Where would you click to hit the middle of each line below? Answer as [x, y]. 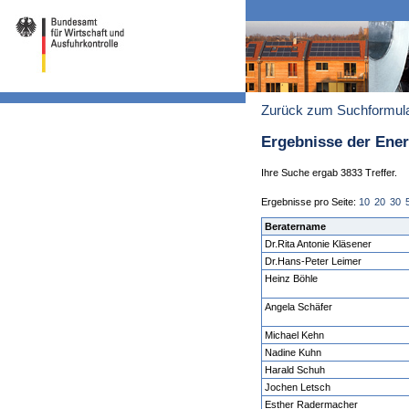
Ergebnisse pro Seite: [309, 202]
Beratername [296, 227]
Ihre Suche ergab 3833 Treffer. [329, 173]
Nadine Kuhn [294, 353]
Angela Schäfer [299, 307]
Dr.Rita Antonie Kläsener [319, 244]
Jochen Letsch [298, 388]
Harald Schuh [295, 370]
